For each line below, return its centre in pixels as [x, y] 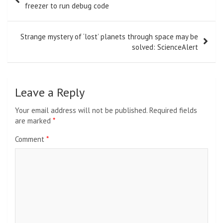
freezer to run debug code [67, 6]
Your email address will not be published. [81, 111]
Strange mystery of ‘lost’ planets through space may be [109, 37]
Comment [31, 139]
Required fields [173, 111]
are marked [34, 121]
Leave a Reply [50, 93]
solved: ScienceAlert [165, 47]
